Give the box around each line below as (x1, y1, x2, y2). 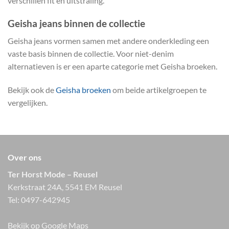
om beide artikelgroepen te (111, 85, 207, 95)
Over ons (8, 152, 41, 162)
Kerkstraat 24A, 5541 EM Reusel (8, 181, 122, 192)
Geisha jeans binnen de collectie (8, 17, 145, 29)
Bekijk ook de (8, 85, 56, 95)
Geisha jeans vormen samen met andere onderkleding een (8, 36, 209, 46)
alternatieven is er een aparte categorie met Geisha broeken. (8, 61, 217, 72)
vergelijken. (8, 98, 48, 108)
